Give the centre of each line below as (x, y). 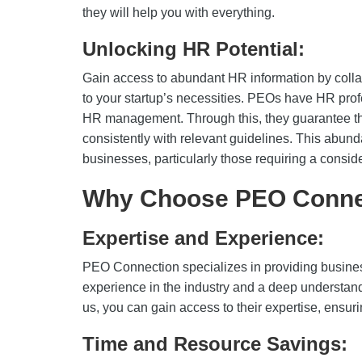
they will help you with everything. (180, 13)
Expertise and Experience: (206, 238)
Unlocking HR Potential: (194, 49)
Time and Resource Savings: (218, 344)
